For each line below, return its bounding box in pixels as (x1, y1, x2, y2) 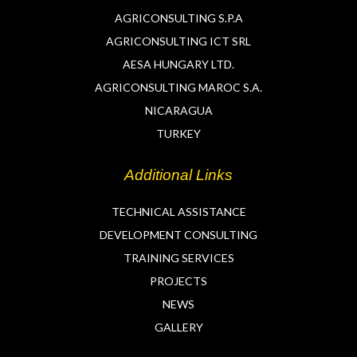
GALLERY (154, 320, 203, 335)
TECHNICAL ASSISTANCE (111, 205, 246, 219)
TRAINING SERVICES (123, 251, 234, 265)
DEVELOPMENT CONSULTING (100, 228, 257, 242)
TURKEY (156, 126, 201, 140)
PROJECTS (150, 274, 207, 288)
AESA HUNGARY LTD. (123, 57, 234, 71)
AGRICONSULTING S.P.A (114, 10, 243, 25)
